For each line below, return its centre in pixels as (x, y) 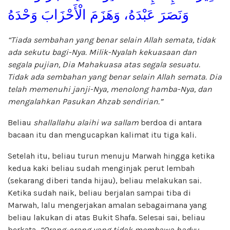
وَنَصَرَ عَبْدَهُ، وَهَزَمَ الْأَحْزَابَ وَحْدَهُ (98, 15)
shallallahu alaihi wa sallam (86, 122)
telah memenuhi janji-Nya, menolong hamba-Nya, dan (110, 89)
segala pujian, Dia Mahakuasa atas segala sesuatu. (104, 64)
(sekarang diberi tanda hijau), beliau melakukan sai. (104, 180)
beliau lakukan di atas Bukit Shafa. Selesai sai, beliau (107, 217)
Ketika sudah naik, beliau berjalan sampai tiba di (99, 193)
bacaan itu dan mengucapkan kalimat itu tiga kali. (102, 135)
